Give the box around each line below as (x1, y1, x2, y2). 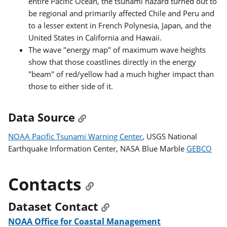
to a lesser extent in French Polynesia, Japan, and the (28, 20, 212, 30)
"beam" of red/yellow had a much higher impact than (28, 68, 214, 79)
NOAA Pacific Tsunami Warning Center (8, 131, 143, 142)
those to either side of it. (28, 81, 113, 91)
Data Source (8, 109, 75, 126)
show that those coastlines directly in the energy (28, 56, 197, 67)
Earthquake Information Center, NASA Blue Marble (8, 143, 187, 154)
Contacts (8, 172, 82, 196)
